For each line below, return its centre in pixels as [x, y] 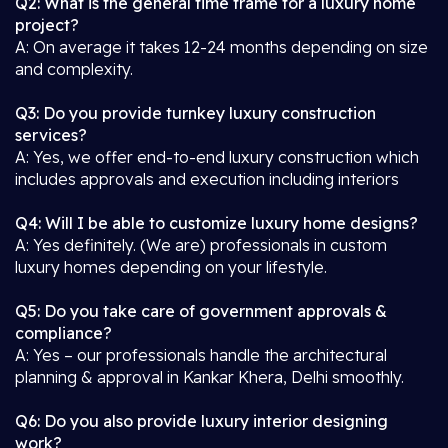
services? [51, 135]
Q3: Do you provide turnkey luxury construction [195, 113]
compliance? [63, 333]
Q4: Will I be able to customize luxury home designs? [216, 223]
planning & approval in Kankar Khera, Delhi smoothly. [209, 377]
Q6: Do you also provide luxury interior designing [201, 421]
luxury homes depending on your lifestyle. [171, 267]
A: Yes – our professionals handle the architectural [201, 355]
